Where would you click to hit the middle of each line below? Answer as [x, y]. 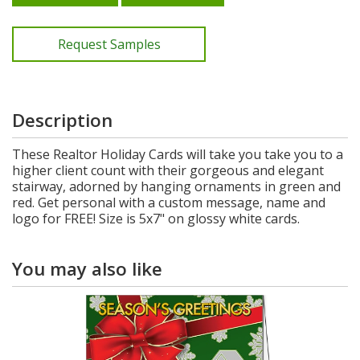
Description [62, 120]
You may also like [87, 268]
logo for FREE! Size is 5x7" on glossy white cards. [156, 218]
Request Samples [109, 44]
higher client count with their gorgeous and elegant [168, 170]
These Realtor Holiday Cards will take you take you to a [178, 154]
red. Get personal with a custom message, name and [169, 202]
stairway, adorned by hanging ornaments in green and [176, 186]
